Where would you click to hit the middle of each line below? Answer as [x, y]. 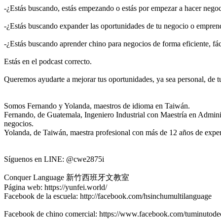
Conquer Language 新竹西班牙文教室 [67, 177]
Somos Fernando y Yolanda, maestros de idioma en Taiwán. [97, 106]
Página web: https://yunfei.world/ [55, 187]
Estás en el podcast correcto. [48, 61]
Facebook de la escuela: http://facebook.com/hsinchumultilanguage [108, 196]
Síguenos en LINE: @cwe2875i [54, 159]
